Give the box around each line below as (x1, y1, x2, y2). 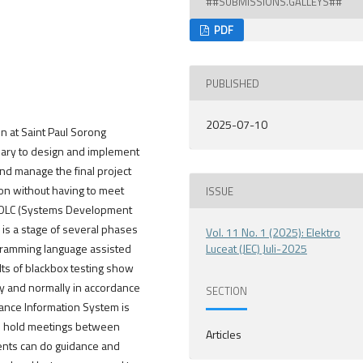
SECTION (206, 282, 248, 299)
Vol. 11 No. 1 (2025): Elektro (206, 224, 341, 241)
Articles (206, 326, 242, 344)
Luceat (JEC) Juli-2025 (206, 240, 308, 258)
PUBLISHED (206, 75, 260, 92)
